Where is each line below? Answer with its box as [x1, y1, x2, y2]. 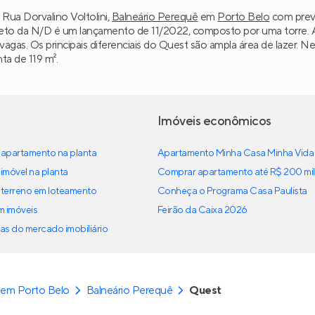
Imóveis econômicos [157, 113, 271, 130]
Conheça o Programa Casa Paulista [157, 185, 307, 198]
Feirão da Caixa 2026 [157, 204, 247, 217]
